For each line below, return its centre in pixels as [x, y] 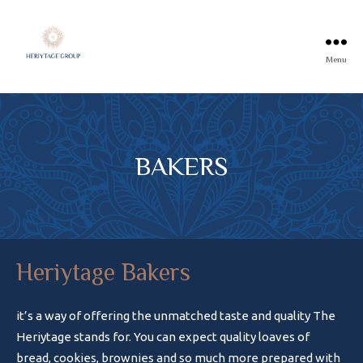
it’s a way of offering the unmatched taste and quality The [176, 316]
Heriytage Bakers [103, 272]
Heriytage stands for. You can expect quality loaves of [163, 337]
